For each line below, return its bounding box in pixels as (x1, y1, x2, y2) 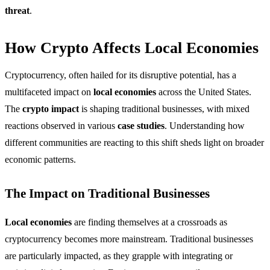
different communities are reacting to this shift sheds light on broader (5, 137, 264, 148)
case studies (118, 121, 165, 131)
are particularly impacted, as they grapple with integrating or (5, 251, 233, 262)
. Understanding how (165, 121, 245, 131)
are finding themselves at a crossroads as (72, 217, 227, 228)
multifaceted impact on (5, 87, 93, 98)
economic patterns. (5, 154, 76, 165)
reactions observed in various (5, 121, 118, 131)
